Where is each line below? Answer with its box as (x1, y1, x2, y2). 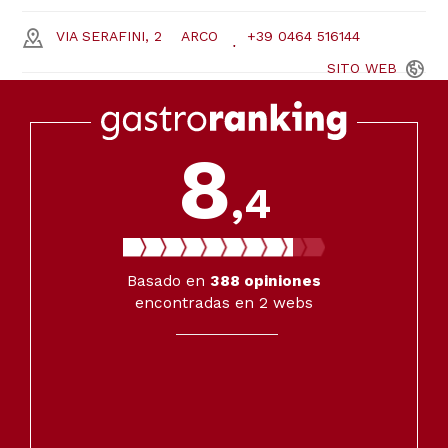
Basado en (127, 272, 210, 291)
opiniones (240, 272, 321, 291)
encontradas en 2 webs (135, 294, 313, 313)
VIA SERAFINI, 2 (56, 28, 162, 45)
